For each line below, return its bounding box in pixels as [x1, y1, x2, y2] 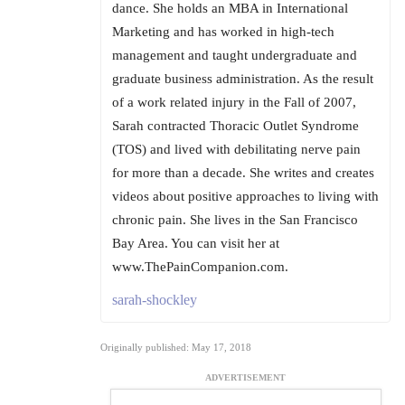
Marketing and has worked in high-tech [112, 24, 334, 40]
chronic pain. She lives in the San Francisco [112, 212, 358, 228]
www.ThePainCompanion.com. [112, 259, 288, 275]
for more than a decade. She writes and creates [112, 165, 374, 181]
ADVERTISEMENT [205, 372, 286, 383]
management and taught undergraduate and [112, 48, 357, 63]
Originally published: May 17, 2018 [100, 342, 251, 353]
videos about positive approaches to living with [112, 189, 379, 204]
